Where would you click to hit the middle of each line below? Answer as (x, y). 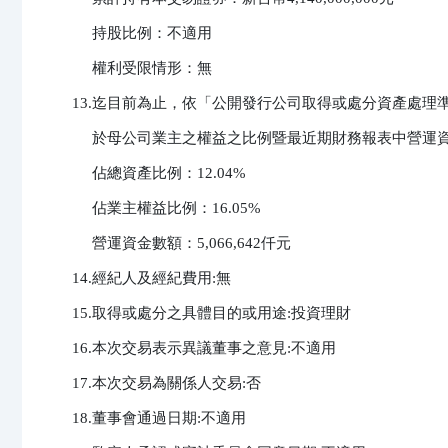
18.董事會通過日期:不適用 (159, 418)
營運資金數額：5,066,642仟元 (181, 243)
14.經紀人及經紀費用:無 (151, 278)
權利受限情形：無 (142, 68)
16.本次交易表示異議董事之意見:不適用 (204, 348)
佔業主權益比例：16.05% (166, 208)
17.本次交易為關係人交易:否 (166, 383)
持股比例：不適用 (142, 33)
